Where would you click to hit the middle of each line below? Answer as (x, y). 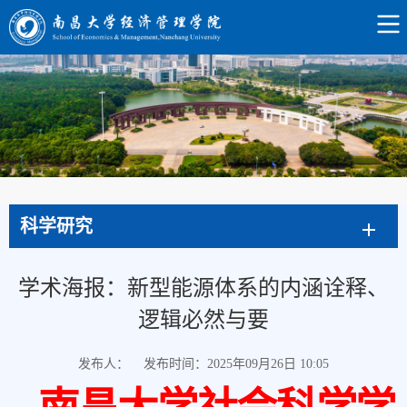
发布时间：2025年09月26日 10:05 (236, 364)
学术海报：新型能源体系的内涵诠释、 (203, 288)
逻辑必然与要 (203, 320)
